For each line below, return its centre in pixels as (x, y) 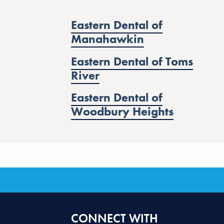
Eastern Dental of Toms (132, 61)
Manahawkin (107, 39)
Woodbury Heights (122, 111)
